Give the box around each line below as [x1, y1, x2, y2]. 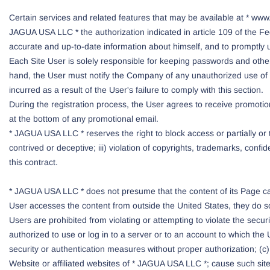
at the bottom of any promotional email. [9, 114, 159, 124]
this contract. [9, 157, 58, 167]
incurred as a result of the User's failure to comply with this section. [9, 85, 263, 95]
